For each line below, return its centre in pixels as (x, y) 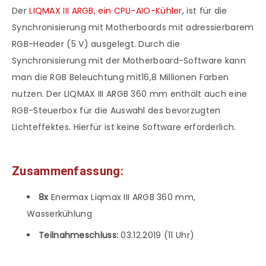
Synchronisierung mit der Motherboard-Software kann (129, 61)
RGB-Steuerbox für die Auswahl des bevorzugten (116, 111)
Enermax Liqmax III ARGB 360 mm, (123, 197)
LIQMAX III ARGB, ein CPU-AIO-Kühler (106, 11)
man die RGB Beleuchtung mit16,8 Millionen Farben (121, 77)
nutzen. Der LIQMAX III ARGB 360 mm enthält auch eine (130, 94)
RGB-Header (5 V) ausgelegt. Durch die (96, 44)
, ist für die (205, 11)
